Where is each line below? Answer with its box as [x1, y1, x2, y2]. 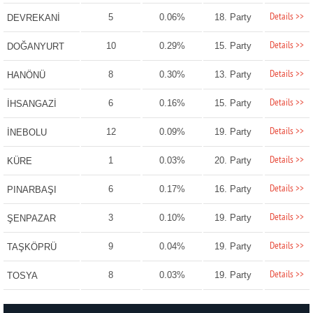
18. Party [214, 12, 252, 23]
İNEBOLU [6, 127, 47, 138]
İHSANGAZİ [6, 99, 57, 110]
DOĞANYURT [6, 41, 64, 52]
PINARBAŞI [6, 184, 57, 196]
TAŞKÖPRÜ [6, 242, 57, 253]
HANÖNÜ [6, 70, 45, 81]
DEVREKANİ [6, 13, 60, 24]
